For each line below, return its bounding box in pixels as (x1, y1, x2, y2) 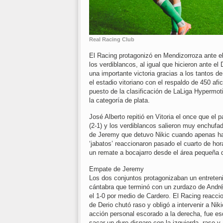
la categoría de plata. (89, 97, 150, 105)
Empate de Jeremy (89, 165, 144, 173)
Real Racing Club (89, 36, 134, 43)
